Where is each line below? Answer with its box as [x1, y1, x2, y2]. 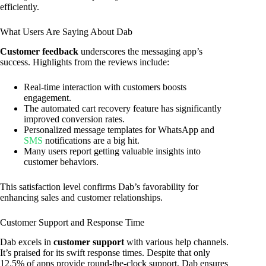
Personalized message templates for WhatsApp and [24, 125, 214, 135]
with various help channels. [124, 236, 229, 247]
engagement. [24, 93, 71, 103]
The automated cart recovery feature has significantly [24, 103, 221, 113]
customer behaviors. [24, 157, 99, 167]
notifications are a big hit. [43, 135, 140, 145]
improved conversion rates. [24, 114, 125, 124]
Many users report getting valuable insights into [24, 146, 201, 156]
